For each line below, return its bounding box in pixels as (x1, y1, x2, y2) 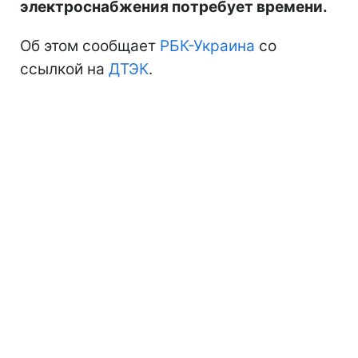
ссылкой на (20, 59, 109, 78)
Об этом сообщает (20, 36, 160, 55)
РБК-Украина (160, 36, 255, 55)
